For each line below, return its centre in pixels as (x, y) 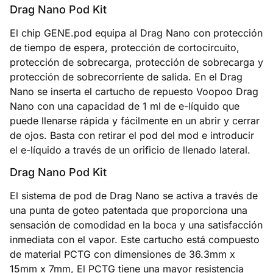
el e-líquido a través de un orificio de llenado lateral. (130, 150)
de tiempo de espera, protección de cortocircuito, (125, 47)
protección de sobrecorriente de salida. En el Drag (126, 76)
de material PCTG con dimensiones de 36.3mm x (122, 254)
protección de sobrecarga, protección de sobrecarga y (136, 62)
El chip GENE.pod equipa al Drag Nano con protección (136, 33)
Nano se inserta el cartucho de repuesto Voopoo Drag (134, 91)
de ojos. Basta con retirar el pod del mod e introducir (132, 135)
